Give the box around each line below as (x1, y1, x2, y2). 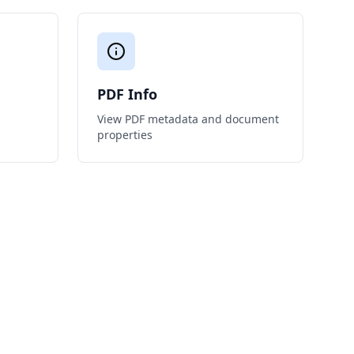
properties (97, 127, 153, 142)
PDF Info (97, 85, 157, 104)
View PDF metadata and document (97, 111, 279, 126)
